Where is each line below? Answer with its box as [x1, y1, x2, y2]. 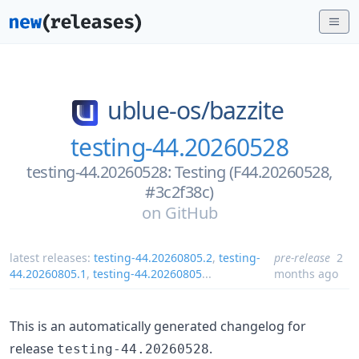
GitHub [164, 201, 218, 224]
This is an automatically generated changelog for [10, 317, 306, 335]
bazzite [208, 94, 284, 127]
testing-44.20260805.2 [94, 249, 212, 265]
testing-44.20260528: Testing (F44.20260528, [26, 160, 333, 183]
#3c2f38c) [145, 180, 214, 203]
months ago [273, 265, 338, 281]
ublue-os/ [107, 94, 209, 127]
